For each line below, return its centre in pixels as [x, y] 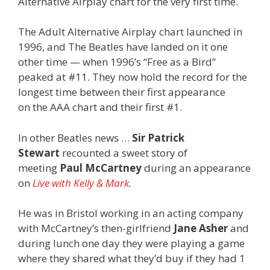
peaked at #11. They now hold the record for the [133, 77]
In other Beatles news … [75, 137]
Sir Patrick [158, 137]
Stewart [39, 152]
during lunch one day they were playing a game [131, 243]
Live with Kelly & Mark [81, 183]
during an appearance [196, 168]
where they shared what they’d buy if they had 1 [132, 259]
